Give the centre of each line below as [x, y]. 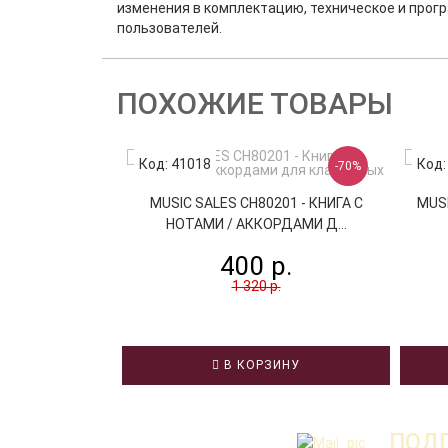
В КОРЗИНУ [260, 364]
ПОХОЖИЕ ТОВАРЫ [255, 103]
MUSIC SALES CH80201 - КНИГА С [256, 203]
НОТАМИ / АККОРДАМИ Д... [256, 224]
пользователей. [169, 28]
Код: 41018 [175, 164]
